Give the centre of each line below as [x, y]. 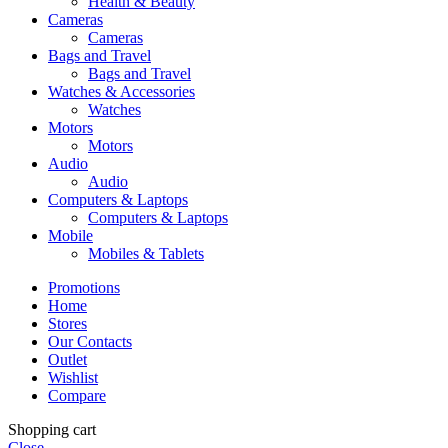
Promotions [84, 287]
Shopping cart [52, 429]
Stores [67, 323]
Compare [77, 395]
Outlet [67, 359]
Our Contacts [90, 341]
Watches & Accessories [121, 91]
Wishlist [73, 377]
